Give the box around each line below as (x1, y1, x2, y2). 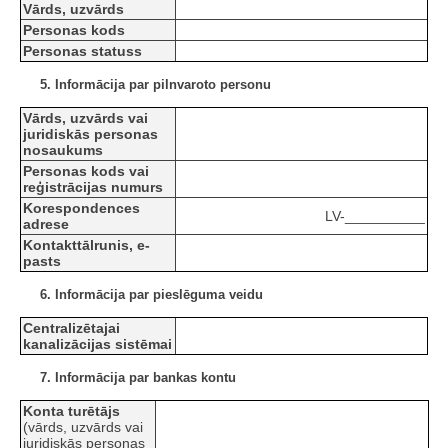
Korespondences (23, 200, 140, 217)
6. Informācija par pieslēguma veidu (40, 287, 263, 303)
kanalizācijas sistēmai (23, 336, 172, 353)
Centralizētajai (23, 320, 120, 337)
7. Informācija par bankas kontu (40, 370, 236, 386)
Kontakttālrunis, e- (23, 237, 150, 254)
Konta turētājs (23, 403, 120, 420)
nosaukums (23, 142, 103, 159)
